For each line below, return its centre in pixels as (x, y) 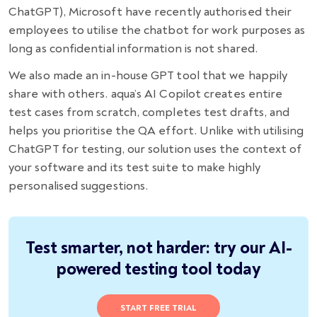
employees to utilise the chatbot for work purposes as (157, 30)
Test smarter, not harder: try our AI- (158, 248)
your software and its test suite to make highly (134, 168)
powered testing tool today (158, 270)
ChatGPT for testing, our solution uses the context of (155, 149)
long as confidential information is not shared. (133, 49)
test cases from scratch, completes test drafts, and (149, 113)
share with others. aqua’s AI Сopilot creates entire (146, 94)
